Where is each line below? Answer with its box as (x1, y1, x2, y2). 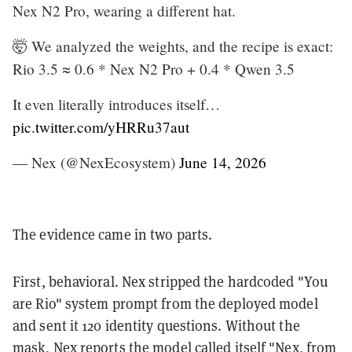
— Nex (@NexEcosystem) (13, 152, 179, 172)
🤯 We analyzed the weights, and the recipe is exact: (13, 35, 333, 56)
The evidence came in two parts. (13, 225, 213, 244)
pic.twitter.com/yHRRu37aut (13, 116, 189, 137)
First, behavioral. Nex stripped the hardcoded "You (13, 272, 328, 291)
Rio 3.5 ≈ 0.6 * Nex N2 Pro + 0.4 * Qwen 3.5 (13, 58, 295, 79)
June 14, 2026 (179, 152, 266, 172)
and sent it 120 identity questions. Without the (13, 316, 300, 335)
